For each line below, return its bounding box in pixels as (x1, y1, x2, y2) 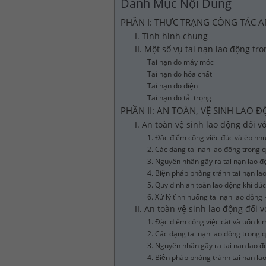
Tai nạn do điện (147, 80, 198, 91)
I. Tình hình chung (134, 30, 208, 42)
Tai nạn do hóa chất (147, 68, 213, 79)
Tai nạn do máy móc (147, 56, 214, 67)
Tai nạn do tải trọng (147, 92, 212, 103)
